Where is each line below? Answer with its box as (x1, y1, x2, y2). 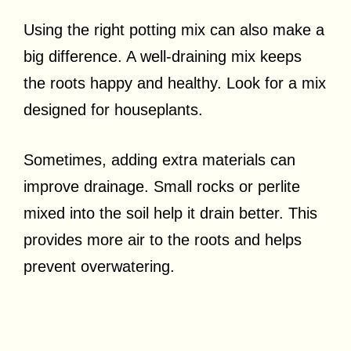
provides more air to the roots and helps (24, 231, 302, 249)
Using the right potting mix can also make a (24, 21, 324, 39)
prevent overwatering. (24, 258, 175, 276)
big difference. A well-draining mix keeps (24, 48, 302, 66)
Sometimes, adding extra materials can (24, 151, 295, 169)
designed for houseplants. (24, 101, 203, 119)
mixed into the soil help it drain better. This (24, 204, 317, 223)
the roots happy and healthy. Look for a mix (24, 74, 326, 92)
